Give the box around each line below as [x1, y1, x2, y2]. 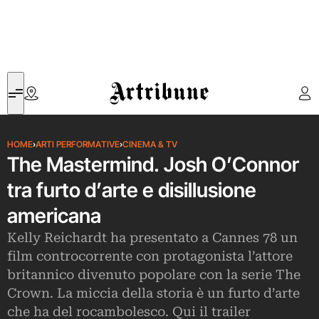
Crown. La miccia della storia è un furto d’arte [7, 286, 300, 301]
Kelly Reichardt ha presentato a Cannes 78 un [7, 230, 298, 246]
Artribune [110, 73, 152, 87]
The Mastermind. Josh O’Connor [7, 152, 299, 177]
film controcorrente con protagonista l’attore [7, 249, 293, 264]
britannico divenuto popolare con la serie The [7, 267, 300, 283]
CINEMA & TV [122, 139, 177, 150]
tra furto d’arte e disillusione [7, 178, 256, 202]
